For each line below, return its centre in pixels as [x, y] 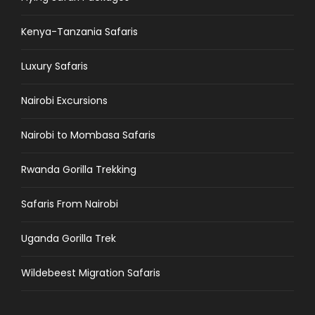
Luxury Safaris [54, 66]
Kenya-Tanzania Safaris [79, 31]
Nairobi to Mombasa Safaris [88, 135]
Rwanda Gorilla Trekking [79, 169]
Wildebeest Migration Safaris [91, 272]
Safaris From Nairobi [70, 204]
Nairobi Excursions [64, 100]
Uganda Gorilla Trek [69, 238]
